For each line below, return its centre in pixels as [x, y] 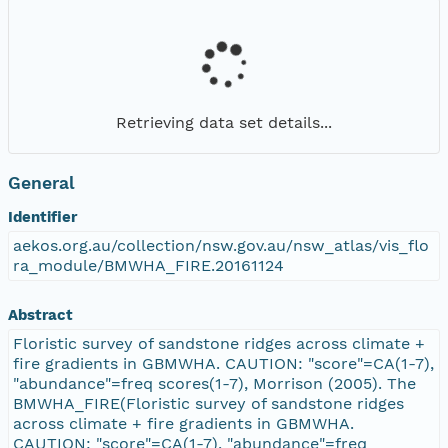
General [41, 182]
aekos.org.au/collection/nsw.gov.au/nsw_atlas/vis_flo [221, 245]
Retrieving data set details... [224, 122]
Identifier [42, 216]
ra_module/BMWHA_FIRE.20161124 [148, 265]
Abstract [40, 314]
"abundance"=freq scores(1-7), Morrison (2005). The [214, 383]
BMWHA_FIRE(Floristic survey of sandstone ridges [208, 403]
